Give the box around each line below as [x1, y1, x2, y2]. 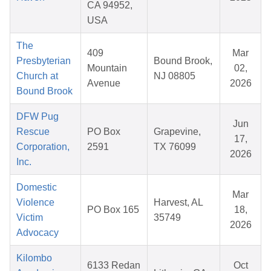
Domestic [16, 182, 57, 193]
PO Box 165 [87, 204, 139, 215]
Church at [16, 71, 58, 82]
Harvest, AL [154, 197, 203, 208]
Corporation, [16, 142, 70, 152]
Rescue [16, 126, 50, 137]
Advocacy [16, 227, 59, 238]
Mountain [87, 63, 127, 74]
